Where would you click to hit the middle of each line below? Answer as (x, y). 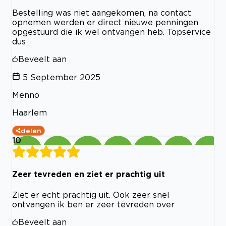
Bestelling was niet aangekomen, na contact (102, 12)
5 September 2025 (62, 77)
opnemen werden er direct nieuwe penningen (105, 22)
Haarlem (30, 112)
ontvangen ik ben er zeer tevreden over (93, 204)
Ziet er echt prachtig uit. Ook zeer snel (91, 194)
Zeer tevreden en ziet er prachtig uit (89, 174)
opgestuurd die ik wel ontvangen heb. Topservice (111, 32)
